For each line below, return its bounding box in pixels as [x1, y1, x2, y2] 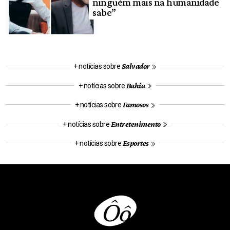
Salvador [121, 62, 151, 71]
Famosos [122, 100, 150, 109]
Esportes [122, 139, 150, 148]
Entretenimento [110, 119, 162, 128]
